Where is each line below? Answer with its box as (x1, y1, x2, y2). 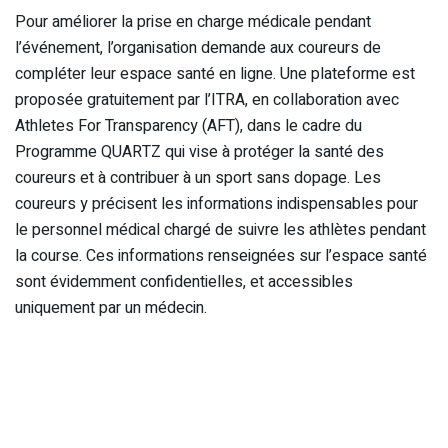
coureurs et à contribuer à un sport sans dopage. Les (15, 166, 381, 191)
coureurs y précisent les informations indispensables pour (15, 192, 418, 217)
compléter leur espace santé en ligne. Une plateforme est (15, 62, 415, 87)
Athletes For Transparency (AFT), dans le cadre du (15, 114, 362, 139)
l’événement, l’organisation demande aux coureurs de (15, 36, 381, 61)
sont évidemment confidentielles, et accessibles (15, 270, 353, 295)
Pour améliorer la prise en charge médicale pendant (15, 10, 371, 35)
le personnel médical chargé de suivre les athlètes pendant (15, 218, 426, 243)
